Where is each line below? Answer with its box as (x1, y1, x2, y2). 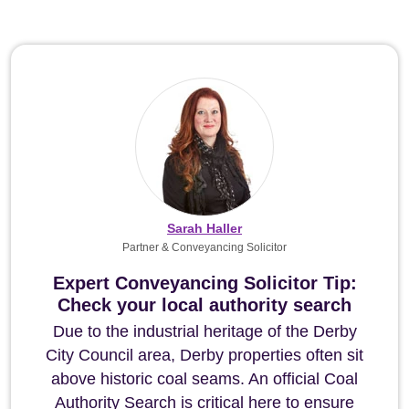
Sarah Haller (167, 221, 242, 236)
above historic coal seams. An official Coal (51, 370, 358, 388)
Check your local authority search (58, 295, 351, 315)
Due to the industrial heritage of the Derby (52, 322, 357, 341)
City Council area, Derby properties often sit (46, 346, 363, 364)
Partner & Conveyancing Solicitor (122, 241, 287, 254)
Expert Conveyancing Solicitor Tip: (52, 273, 357, 293)
